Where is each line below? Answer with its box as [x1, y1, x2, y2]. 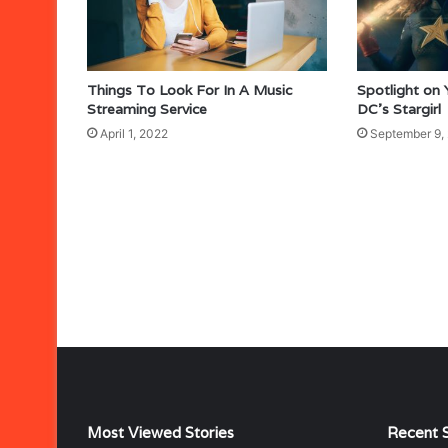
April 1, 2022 [100, 125, 168, 141]
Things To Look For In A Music [87, 80, 292, 99]
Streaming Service [87, 99, 207, 118]
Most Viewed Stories [87, 423, 234, 442]
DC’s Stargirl [356, 99, 441, 118]
